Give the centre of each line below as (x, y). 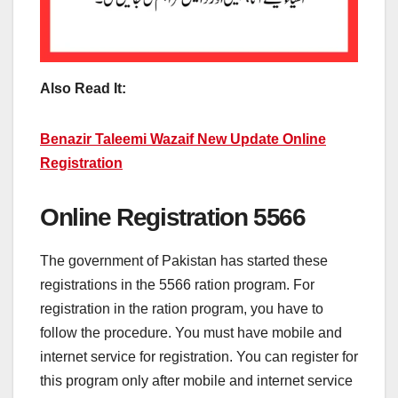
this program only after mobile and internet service (196, 381)
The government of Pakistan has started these (184, 261)
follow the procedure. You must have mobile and (191, 333)
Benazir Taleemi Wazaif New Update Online (183, 139)
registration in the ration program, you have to (182, 309)
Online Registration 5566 (173, 217)
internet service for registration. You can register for (199, 357)
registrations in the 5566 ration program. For (177, 285)
